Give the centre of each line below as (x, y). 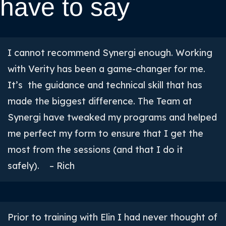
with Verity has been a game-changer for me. (106, 69)
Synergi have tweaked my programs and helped (112, 117)
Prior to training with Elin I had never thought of (112, 217)
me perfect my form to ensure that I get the (105, 133)
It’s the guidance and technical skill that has (105, 85)
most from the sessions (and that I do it (95, 150)
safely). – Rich (41, 166)
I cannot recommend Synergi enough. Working (110, 53)
